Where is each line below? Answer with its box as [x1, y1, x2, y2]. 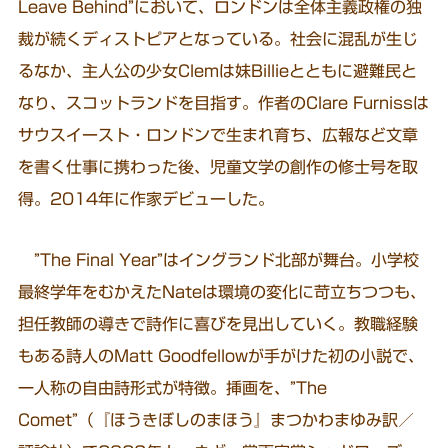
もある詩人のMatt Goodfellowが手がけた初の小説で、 [18, 347, 425, 364]
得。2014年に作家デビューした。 [18, 191, 275, 208]
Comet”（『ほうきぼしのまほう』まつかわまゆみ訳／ [18, 411, 415, 428]
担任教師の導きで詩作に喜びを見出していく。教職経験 [18, 315, 419, 332]
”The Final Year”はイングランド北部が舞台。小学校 [18, 251, 420, 268]
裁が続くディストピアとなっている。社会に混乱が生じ [18, 31, 419, 48]
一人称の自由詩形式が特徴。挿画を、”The [18, 379, 328, 396]
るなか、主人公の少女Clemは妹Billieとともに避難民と [18, 63, 418, 80]
